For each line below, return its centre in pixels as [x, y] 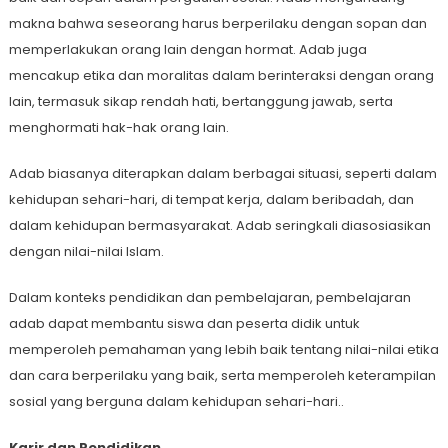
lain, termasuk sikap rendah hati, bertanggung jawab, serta [200, 102]
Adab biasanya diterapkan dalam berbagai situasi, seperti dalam [222, 174]
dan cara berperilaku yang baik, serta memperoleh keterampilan [222, 376]
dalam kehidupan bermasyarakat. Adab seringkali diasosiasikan [219, 226]
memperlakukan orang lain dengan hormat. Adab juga [187, 50]
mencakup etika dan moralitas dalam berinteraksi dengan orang [221, 76]
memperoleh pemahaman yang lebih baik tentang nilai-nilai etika [223, 350]
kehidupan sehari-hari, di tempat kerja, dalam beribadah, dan [211, 200]
